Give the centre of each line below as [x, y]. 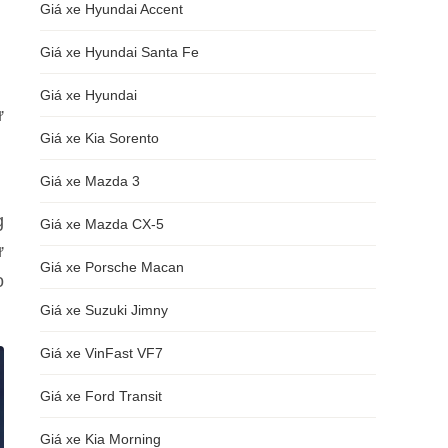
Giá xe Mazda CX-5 [102, 224]
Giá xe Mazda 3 [90, 181]
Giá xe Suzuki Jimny [104, 310]
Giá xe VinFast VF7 [101, 353]
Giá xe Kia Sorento [99, 138]
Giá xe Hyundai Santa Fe [119, 52]
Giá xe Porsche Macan [112, 267]
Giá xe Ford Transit [101, 396]
